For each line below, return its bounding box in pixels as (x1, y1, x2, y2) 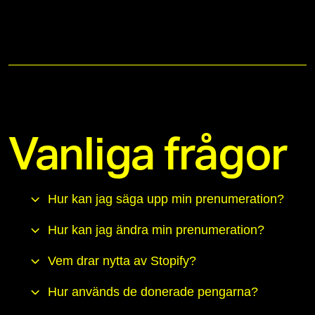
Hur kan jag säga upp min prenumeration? (48, 192, 284, 207)
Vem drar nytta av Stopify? (48, 254, 196, 269)
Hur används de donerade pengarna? (48, 285, 258, 300)
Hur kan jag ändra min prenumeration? (48, 223, 264, 238)
